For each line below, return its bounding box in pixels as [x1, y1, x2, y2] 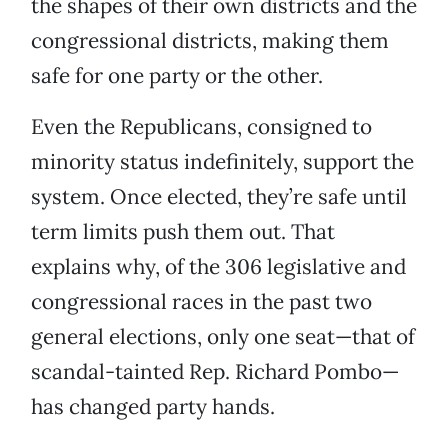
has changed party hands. [31, 393, 275, 421]
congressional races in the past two [31, 288, 372, 316]
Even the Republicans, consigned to [31, 113, 372, 141]
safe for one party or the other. [31, 62, 323, 90]
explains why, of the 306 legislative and [31, 253, 406, 281]
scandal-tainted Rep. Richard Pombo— [31, 358, 399, 386]
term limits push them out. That [31, 218, 335, 246]
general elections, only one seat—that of [31, 323, 415, 351]
